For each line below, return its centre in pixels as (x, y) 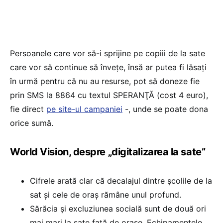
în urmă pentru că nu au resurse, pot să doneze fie (105, 81)
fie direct (28, 109)
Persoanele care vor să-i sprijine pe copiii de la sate (108, 54)
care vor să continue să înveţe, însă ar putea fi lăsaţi (108, 67)
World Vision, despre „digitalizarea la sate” (108, 152)
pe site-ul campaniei (84, 109)
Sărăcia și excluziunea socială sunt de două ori (118, 209)
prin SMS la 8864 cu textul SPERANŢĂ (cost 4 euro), (109, 95)
